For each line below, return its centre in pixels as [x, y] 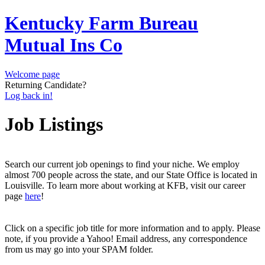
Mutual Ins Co [64, 45]
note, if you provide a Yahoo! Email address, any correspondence [126, 238]
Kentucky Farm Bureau [101, 23]
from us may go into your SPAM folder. [79, 249]
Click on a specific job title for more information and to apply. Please [132, 228]
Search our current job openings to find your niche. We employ [122, 164]
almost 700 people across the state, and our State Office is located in [131, 174]
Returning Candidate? [46, 85]
